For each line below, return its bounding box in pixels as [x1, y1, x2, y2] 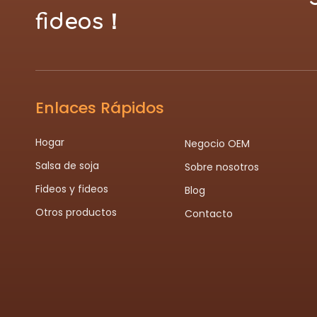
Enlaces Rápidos [35, 97, 164, 119]
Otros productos [35, 205, 117, 219]
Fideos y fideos [35, 182, 108, 196]
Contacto [184, 207, 233, 221]
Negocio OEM [184, 137, 250, 151]
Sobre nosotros [184, 160, 259, 174]
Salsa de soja [35, 158, 99, 173]
